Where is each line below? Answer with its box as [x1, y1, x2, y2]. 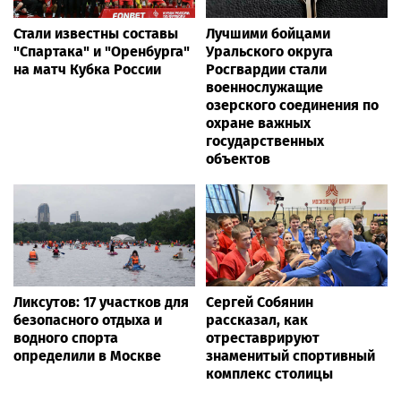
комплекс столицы [206, 364, 333, 382]
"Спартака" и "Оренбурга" [13, 42, 190, 60]
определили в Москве [13, 346, 161, 364]
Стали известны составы [13, 24, 178, 42]
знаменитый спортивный [206, 346, 375, 364]
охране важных [206, 114, 311, 132]
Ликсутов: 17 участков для [13, 293, 189, 311]
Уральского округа [206, 42, 333, 60]
